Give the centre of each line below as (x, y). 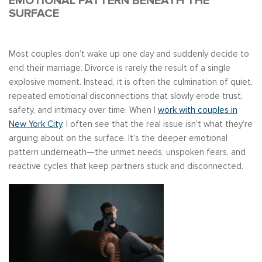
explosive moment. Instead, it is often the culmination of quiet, (131, 82)
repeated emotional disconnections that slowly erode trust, (126, 96)
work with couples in (198, 110)
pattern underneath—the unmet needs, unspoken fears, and (127, 152)
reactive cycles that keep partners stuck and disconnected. (126, 166)
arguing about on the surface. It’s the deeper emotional (118, 138)
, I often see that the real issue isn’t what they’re (157, 124)
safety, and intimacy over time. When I (83, 110)
